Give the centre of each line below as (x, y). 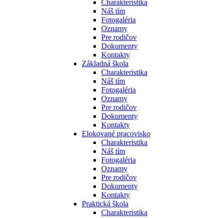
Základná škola (105, 64)
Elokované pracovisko (116, 134)
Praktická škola (105, 204)
